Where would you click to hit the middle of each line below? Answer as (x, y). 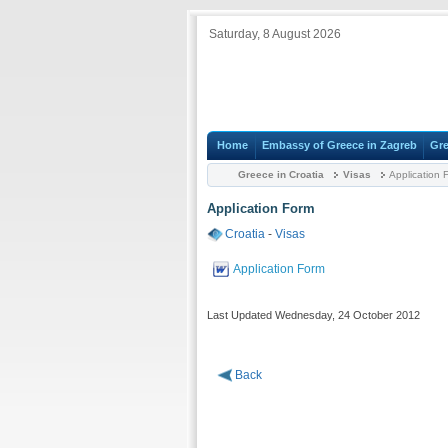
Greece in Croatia (281, 174)
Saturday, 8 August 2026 (275, 34)
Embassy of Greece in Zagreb (339, 145)
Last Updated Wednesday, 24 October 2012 (313, 315)
